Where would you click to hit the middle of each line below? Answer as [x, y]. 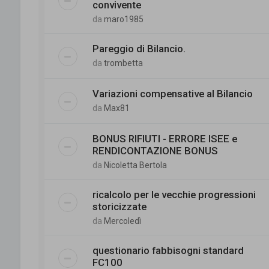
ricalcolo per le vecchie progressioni [174, 194]
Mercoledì [122, 221]
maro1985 [123, 19]
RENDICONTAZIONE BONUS [155, 150]
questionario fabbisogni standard [168, 250]
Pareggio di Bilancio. [139, 48]
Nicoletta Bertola [135, 165]
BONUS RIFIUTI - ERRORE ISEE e [165, 138]
